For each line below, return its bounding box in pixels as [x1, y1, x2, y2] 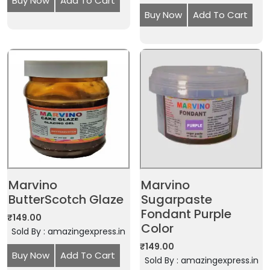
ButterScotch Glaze [8, 190, 124, 208]
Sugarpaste [141, 190, 213, 208]
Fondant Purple [141, 205, 232, 222]
